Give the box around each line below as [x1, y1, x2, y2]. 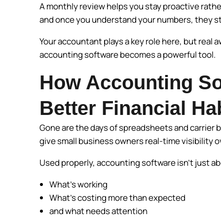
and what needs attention [49, 205, 149, 217]
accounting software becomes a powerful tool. [39, 48, 217, 60]
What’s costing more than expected [49, 191, 187, 203]
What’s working [49, 178, 109, 190]
